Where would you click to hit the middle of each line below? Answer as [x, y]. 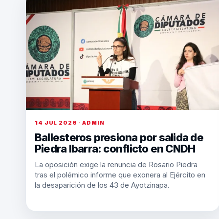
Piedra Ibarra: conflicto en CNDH [115, 149]
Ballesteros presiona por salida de [119, 137]
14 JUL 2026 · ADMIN [70, 123]
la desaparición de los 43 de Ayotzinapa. [102, 185]
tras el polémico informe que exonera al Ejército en [120, 175]
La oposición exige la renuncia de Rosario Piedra [116, 164]
